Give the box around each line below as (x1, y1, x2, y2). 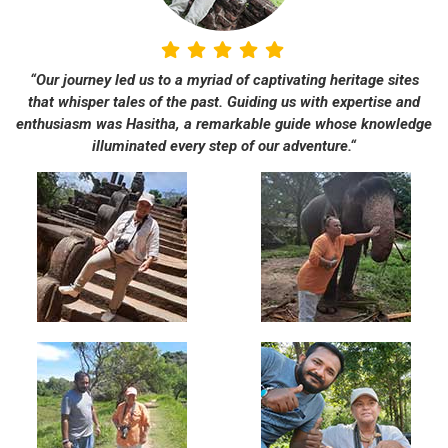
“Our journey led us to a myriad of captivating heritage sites (29, 71, 419, 90)
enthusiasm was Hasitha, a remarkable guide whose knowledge (16, 115, 432, 134)
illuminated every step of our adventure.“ (92, 137, 356, 156)
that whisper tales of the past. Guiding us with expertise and (28, 93, 420, 112)
